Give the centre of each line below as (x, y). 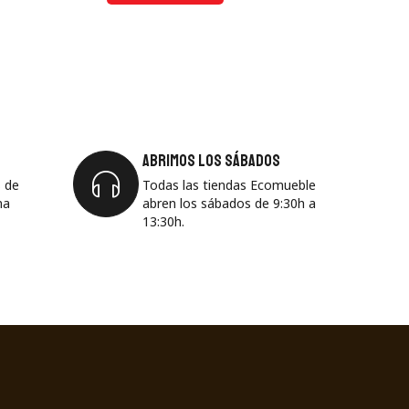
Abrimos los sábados (211, 160)
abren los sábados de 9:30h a (229, 203)
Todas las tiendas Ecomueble (229, 184)
